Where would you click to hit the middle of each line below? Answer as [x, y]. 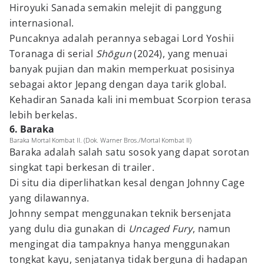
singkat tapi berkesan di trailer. [82, 167]
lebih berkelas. [44, 115]
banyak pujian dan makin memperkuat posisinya [122, 69]
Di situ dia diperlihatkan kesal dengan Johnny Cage [127, 183]
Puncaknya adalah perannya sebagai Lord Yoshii [122, 38]
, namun [212, 229]
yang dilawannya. [49, 198]
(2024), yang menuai [180, 54]
